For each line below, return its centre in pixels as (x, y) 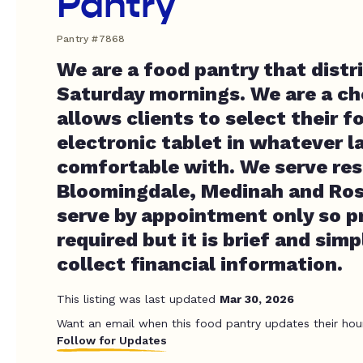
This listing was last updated (138, 299)
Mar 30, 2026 (257, 299)
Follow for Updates (112, 340)
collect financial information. (200, 264)
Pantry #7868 (91, 39)
